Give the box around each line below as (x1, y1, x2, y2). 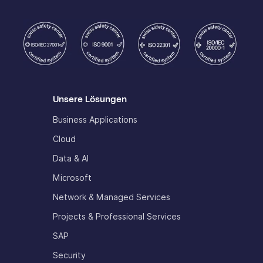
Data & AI (53, 154, 89, 163)
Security (53, 250, 86, 260)
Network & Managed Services (53, 192, 170, 202)
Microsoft (53, 173, 92, 183)
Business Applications (53, 115, 137, 125)
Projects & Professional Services (53, 211, 181, 221)
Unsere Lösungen (53, 95, 127, 104)
